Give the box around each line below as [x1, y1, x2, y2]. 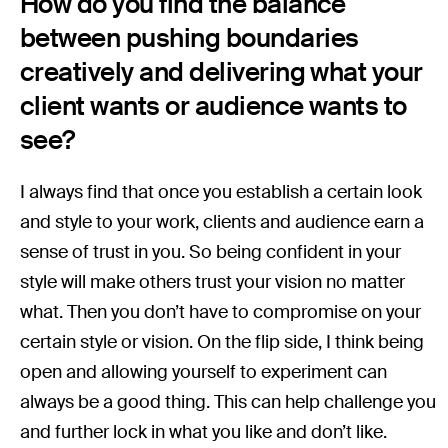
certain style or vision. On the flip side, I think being [20, 330, 425, 355]
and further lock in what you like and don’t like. [20, 420, 392, 445]
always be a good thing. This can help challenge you [20, 390, 437, 415]
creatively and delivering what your [20, 55, 423, 90]
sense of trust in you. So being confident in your [20, 240, 402, 265]
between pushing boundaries [20, 21, 359, 56]
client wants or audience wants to [20, 89, 407, 124]
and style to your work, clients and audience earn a [20, 210, 425, 235]
